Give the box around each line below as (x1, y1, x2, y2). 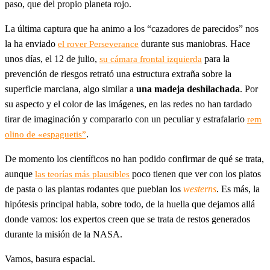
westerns (183, 183, 216, 194)
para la (202, 53, 230, 64)
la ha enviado (5, 38, 58, 49)
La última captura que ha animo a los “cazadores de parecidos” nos (5, 23, 259, 34)
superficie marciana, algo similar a (5, 83, 136, 94)
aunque (5, 168, 35, 179)
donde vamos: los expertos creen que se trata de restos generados (5, 213, 250, 224)
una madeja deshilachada (136, 83, 240, 94)
